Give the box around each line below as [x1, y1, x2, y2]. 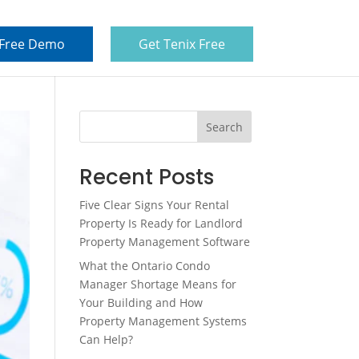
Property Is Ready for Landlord [79, 216, 243, 231]
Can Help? [79, 332, 133, 347]
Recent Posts [79, 163, 214, 192]
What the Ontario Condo [79, 258, 210, 273]
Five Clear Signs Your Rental [79, 197, 229, 212]
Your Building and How [79, 295, 203, 310]
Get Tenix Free [139, 35, 225, 53]
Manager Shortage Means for [79, 276, 236, 292]
